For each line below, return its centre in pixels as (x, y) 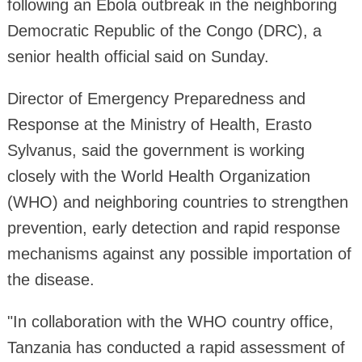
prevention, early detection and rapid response (173, 227)
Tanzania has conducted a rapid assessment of (176, 347)
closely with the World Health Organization (158, 176)
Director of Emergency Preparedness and (156, 98)
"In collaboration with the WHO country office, (170, 321)
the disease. (51, 279)
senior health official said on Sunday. (138, 56)
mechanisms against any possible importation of (179, 253)
